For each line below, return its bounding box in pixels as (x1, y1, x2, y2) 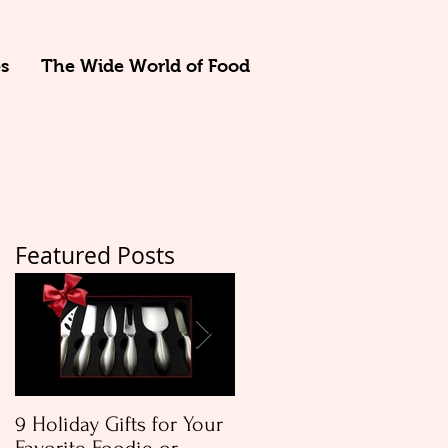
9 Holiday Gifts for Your (15, 412, 223, 436)
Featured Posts (15, 240, 175, 271)
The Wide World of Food (41, 56, 250, 76)
